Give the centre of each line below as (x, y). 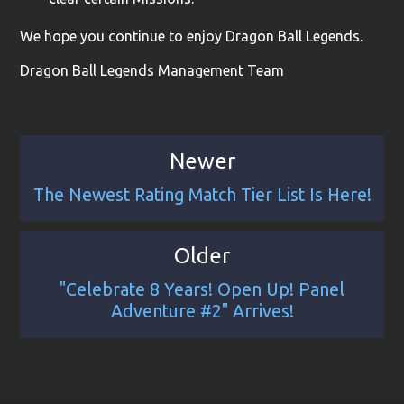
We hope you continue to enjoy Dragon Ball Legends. (192, 36)
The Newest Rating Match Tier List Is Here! (202, 194)
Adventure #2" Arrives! (202, 312)
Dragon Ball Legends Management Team (152, 70)
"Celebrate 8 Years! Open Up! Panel (202, 290)
